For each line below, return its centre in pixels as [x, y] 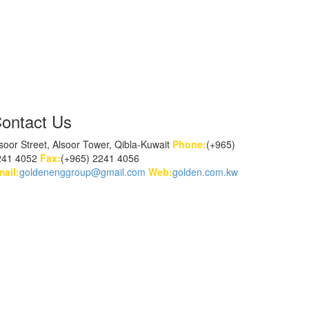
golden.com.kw [205, 172]
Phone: [189, 144]
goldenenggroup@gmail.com [82, 172]
